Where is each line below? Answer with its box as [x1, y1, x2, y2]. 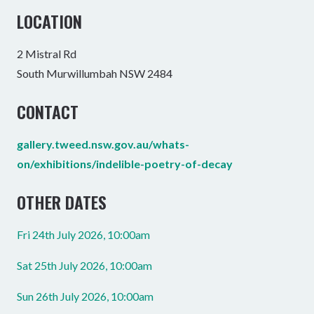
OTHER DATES [17, 189, 107, 214]
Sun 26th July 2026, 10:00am [17, 289, 153, 303]
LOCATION [17, 8, 82, 34]
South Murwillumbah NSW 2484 [17, 67, 172, 80]
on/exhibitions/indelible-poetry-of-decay [17, 157, 233, 170]
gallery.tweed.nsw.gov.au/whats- [17, 137, 189, 151]
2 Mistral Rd [17, 47, 76, 60]
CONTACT [17, 99, 78, 124]
